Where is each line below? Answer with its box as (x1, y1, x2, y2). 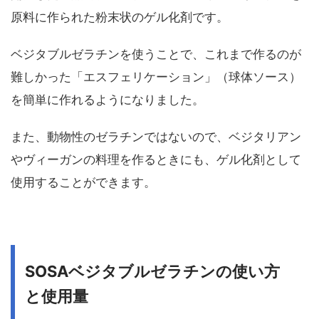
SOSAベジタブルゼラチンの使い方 (25, 262, 280, 281)
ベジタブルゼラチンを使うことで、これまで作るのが (11, 47, 301, 62)
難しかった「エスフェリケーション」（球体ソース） (11, 70, 301, 85)
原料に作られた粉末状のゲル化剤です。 (11, 10, 229, 25)
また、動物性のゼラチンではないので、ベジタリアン (11, 130, 301, 145)
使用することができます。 (11, 175, 156, 190)
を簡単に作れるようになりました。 (11, 93, 204, 108)
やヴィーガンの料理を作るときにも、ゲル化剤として (11, 152, 301, 167)
